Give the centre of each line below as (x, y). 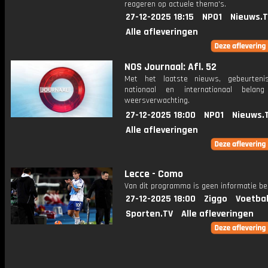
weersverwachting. (157, 100)
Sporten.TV (149, 214)
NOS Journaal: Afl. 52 (170, 67)
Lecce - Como (154, 174)
